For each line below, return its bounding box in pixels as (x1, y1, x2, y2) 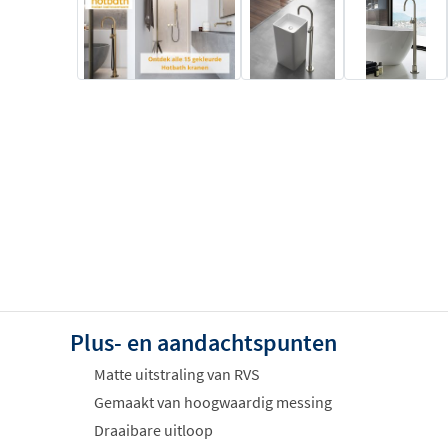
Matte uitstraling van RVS (94, 363, 260, 384)
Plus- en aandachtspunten (70, 326, 337, 358)
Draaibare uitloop (94, 419, 213, 440)
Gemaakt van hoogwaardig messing (94, 391, 332, 412)
